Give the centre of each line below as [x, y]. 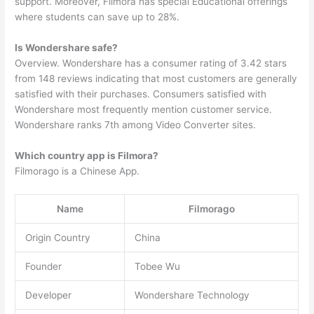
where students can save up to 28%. [97, 17]
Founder [43, 266]
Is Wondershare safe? [67, 48]
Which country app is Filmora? [87, 155]
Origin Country [57, 237]
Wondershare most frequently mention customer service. [144, 110]
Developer [48, 295]
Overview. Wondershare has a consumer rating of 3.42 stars [151, 63]
